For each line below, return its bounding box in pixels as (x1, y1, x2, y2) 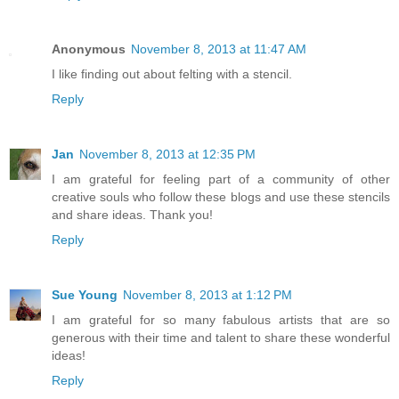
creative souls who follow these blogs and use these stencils (52, 189, 390, 204)
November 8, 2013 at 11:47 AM (131, 41, 306, 56)
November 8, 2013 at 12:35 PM (79, 146, 256, 161)
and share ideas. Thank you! (52, 207, 213, 222)
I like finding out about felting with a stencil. (52, 66, 292, 81)
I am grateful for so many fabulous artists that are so (52, 312, 390, 327)
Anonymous (52, 41, 126, 56)
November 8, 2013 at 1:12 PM (123, 287, 292, 302)
